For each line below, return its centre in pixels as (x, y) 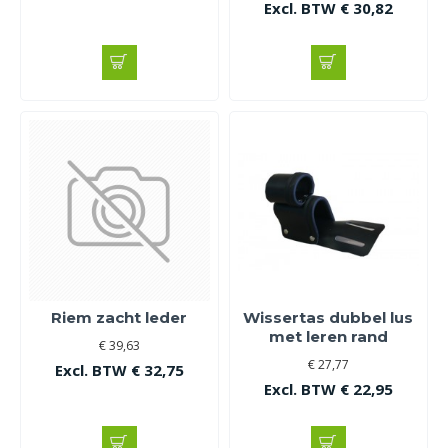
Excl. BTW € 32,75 (119, 369)
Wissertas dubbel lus (328, 317)
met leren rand (328, 336)
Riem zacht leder (119, 317)
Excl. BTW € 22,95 (328, 388)
